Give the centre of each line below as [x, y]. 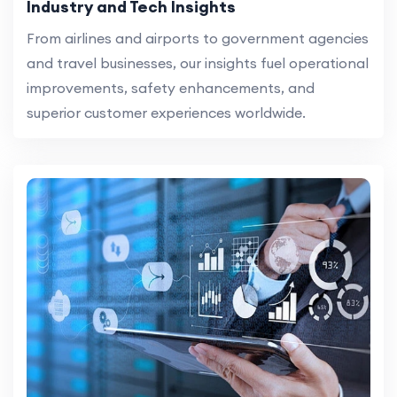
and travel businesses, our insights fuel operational [198, 63]
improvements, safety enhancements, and [171, 88]
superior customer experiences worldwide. [166, 113]
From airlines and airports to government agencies [198, 39]
